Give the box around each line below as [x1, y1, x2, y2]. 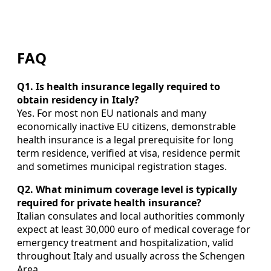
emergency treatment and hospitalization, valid [17, 235, 233, 249]
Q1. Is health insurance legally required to [17, 79, 220, 93]
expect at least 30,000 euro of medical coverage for [17, 222, 250, 236]
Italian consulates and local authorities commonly [17, 209, 244, 223]
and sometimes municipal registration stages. [17, 159, 227, 173]
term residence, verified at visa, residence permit [17, 146, 240, 160]
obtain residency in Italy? [17, 93, 139, 106]
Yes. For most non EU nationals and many [17, 106, 206, 120]
